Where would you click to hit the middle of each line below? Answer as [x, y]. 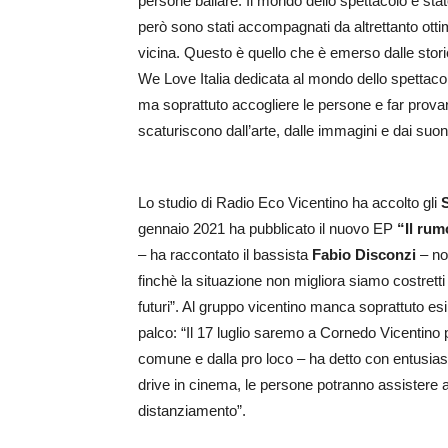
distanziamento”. [196, 410]
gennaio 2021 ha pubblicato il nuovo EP [267, 228]
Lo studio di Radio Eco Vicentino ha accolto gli [289, 202]
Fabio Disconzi [364, 254]
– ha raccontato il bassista [225, 254]
